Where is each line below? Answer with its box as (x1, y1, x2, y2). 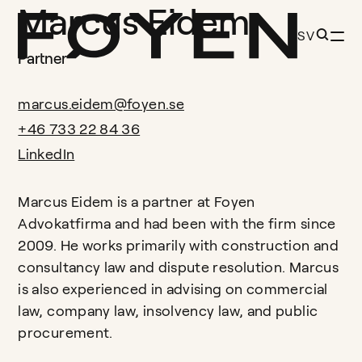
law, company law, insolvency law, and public (18, 303, 318, 319)
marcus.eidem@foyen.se (18, 96, 184, 112)
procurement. (18, 325, 113, 341)
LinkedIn (18, 146, 75, 162)
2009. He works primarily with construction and (18, 238, 339, 254)
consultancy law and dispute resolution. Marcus (18, 259, 339, 276)
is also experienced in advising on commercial (18, 281, 328, 297)
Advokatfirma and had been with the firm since (18, 216, 336, 232)
